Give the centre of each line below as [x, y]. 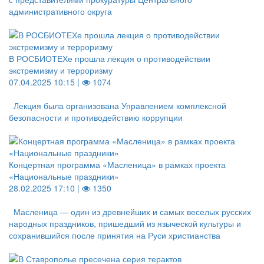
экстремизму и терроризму [61, 70]
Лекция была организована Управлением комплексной [120, 105]
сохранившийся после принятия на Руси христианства [115, 235]
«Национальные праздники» [64, 176]
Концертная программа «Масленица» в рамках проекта [117, 164]
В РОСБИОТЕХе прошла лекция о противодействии [110, 58]
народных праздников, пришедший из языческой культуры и [125, 223]
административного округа [60, 11]
